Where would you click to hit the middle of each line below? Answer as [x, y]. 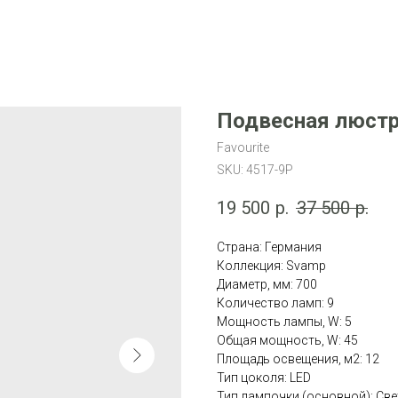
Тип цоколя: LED [264, 378]
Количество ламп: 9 [275, 303]
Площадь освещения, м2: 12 [298, 359]
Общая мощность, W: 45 [287, 341]
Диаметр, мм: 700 [267, 285]
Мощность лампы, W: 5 [284, 322]
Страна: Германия [269, 247]
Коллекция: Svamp [271, 266]
